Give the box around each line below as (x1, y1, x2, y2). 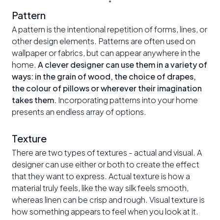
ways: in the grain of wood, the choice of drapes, (12, 71, 196, 82)
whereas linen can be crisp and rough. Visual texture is (12, 194, 205, 205)
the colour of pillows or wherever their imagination (12, 82, 202, 93)
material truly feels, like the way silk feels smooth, (12, 182, 189, 193)
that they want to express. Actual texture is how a (12, 170, 190, 181)
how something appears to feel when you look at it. (12, 206, 198, 217)
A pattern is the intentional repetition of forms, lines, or (12, 24, 207, 34)
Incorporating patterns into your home (56, 94, 198, 105)
